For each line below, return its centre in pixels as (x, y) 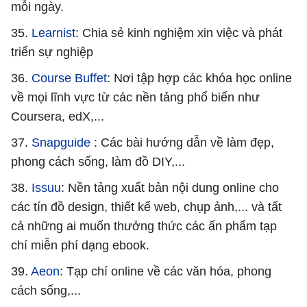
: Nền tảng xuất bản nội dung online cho (170, 187)
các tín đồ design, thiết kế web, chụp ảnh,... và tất (146, 207)
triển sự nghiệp (52, 52)
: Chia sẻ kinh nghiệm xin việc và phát (179, 33)
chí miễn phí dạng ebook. (80, 245)
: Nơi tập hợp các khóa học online (199, 78)
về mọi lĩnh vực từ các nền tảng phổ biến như (135, 97)
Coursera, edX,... (58, 116)
